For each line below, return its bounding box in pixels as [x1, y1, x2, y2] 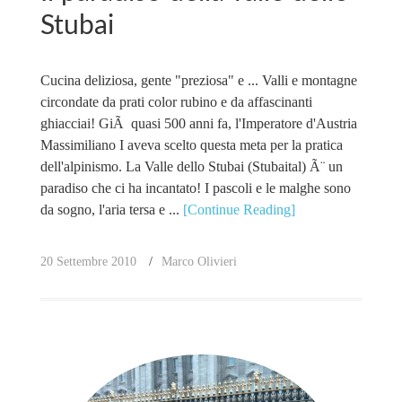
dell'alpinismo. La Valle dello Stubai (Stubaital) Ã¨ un [39, 159, 343, 174]
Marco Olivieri [161, 255, 237, 268]
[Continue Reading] [182, 202, 295, 217]
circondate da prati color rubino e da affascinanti [39, 94, 312, 109]
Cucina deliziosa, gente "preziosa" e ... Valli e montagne [39, 73, 357, 88]
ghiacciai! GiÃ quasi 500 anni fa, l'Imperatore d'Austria [39, 116, 357, 131]
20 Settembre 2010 [39, 255, 136, 268]
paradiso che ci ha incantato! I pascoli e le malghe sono [39, 180, 351, 196]
